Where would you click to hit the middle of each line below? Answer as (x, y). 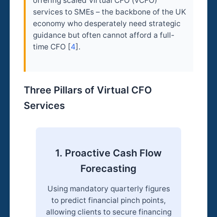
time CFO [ (52, 47)
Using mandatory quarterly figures (108, 189)
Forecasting (108, 168)
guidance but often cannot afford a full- (103, 35)
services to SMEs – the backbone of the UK (109, 12)
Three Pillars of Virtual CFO (88, 90)
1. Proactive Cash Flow (108, 153)
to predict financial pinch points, (108, 201)
